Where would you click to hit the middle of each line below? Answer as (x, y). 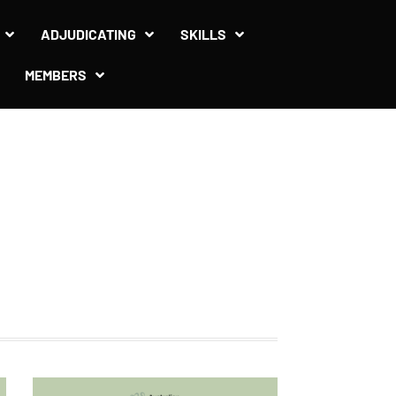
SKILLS (204, 34)
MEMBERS (55, 74)
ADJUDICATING (89, 34)
